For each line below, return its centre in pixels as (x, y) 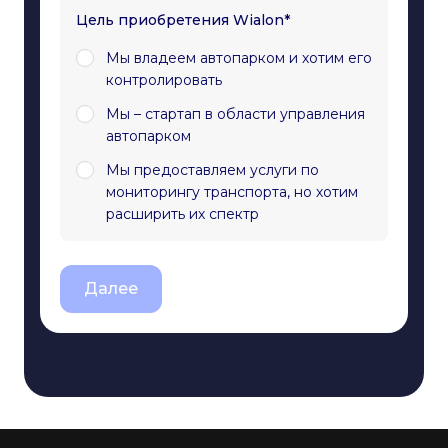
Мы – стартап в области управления (235, 114)
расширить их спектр (182, 214)
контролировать (164, 80)
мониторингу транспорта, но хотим (232, 192)
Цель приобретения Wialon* (183, 20)
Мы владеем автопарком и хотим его (239, 58)
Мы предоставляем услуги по (212, 170)
